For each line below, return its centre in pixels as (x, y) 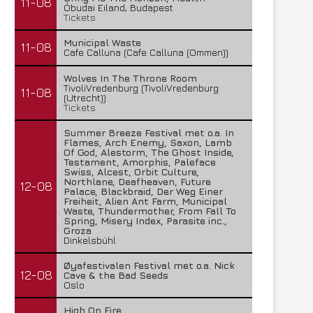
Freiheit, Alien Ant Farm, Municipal (145, 201)
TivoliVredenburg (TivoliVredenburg (141, 88)
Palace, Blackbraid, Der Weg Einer (143, 191)
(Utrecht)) (85, 97)
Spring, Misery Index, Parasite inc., (145, 220)
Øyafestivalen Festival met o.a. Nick (149, 265)
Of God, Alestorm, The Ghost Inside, (149, 152)
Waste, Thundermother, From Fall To (150, 211)
